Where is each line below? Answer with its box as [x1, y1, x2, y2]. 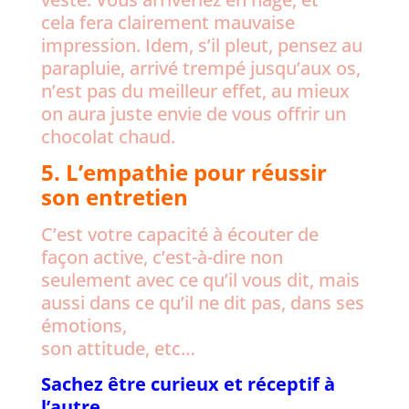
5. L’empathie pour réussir [40, 157, 327, 187]
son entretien [40, 182, 188, 212]
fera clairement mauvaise [79, 10, 295, 35]
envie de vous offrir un [156, 101, 346, 126]
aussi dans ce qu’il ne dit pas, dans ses [40, 290, 364, 315]
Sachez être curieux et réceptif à [40, 372, 335, 396]
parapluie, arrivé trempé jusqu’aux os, [40, 56, 361, 80]
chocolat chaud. [40, 124, 175, 149]
